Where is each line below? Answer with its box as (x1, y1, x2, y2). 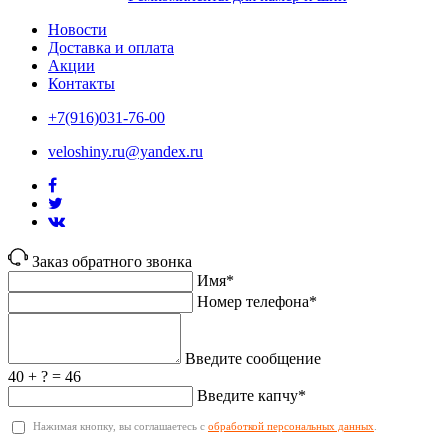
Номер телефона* (197, 292, 317, 310)
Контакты (48, 74, 115, 92)
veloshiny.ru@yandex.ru (48, 142, 203, 160)
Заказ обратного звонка (32, 252, 192, 270)
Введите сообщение (185, 349, 321, 367)
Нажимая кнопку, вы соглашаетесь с (33, 419, 208, 432)
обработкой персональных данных (208, 419, 374, 432)
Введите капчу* (197, 386, 306, 404)
